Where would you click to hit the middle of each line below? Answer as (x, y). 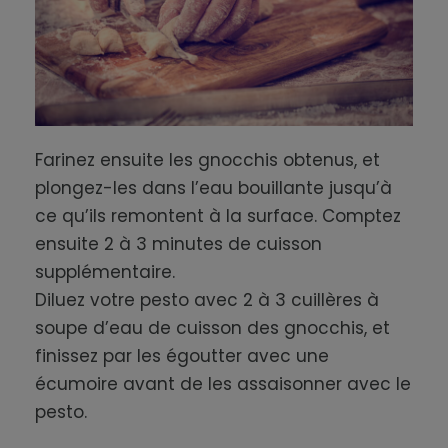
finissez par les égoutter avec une (182, 356)
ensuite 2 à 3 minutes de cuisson (178, 244)
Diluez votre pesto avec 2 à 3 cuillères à (207, 300)
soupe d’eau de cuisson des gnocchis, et (212, 328)
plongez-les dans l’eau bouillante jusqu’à (213, 188)
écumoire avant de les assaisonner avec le (223, 384)
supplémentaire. (105, 272)
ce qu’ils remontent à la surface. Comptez (218, 216)
